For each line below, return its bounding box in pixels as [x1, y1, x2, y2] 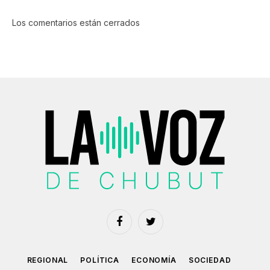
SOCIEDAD [188, 255, 231, 265]
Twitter [149, 221, 176, 231]
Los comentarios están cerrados [12, 17, 140, 28]
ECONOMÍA [131, 255, 177, 265]
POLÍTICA [80, 255, 119, 265]
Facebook [118, 221, 156, 231]
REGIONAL [27, 255, 69, 265]
